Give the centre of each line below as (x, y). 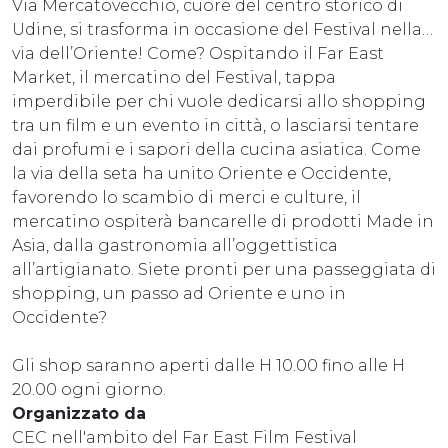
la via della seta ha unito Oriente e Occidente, (201, 173)
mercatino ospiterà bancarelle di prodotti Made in (223, 221)
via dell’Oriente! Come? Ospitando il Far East (198, 53)
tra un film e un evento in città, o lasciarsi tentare (215, 125)
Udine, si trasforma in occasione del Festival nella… (222, 29)
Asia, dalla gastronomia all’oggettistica (175, 245)
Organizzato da (79, 413)
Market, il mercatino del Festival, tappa (174, 77)
